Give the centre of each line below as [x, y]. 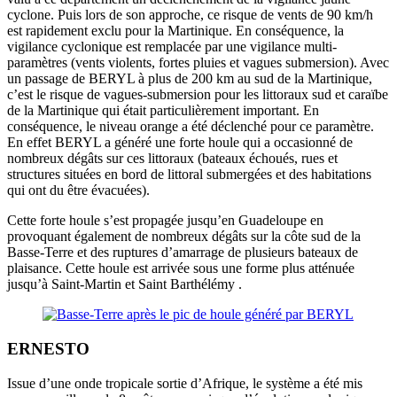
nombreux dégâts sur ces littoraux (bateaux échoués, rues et [172, 159]
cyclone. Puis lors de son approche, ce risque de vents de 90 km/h [190, 15]
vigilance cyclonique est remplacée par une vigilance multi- [172, 47]
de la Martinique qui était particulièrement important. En [163, 111]
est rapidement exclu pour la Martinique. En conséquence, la [175, 31]
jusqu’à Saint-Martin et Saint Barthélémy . [125, 284]
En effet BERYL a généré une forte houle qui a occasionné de [180, 143]
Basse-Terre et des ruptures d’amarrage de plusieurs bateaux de [183, 253]
